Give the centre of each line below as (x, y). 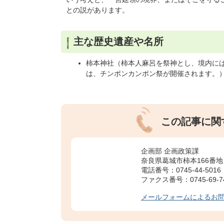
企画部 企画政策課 (170, 151)
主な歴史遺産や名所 (118, 41)
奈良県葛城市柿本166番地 (182, 160)
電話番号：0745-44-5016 (181, 170)
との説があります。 (97, 10)
